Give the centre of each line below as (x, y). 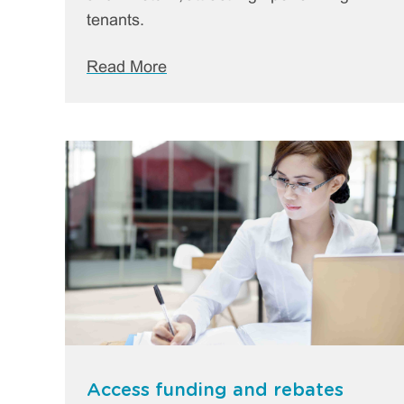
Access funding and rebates (215, 390)
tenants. (115, 21)
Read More (127, 68)
